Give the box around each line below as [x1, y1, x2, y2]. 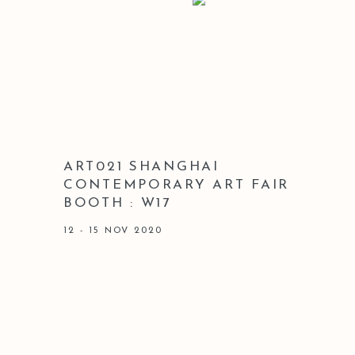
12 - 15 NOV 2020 [63, 225, 162, 235]
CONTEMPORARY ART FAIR [63, 177, 290, 192]
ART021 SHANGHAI [63, 159, 219, 174]
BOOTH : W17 [63, 196, 171, 210]
